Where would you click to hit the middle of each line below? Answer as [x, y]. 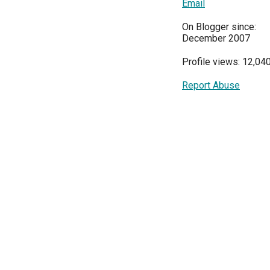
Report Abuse [211, 85]
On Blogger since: [219, 27]
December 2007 [216, 38]
